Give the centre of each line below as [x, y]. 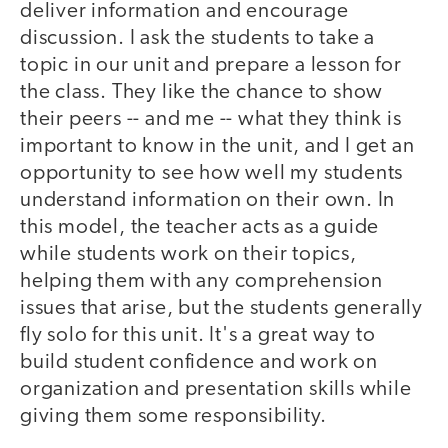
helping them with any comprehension [201, 282]
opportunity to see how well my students [212, 174]
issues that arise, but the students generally [221, 309]
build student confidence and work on [199, 363]
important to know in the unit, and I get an [217, 147]
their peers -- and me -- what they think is [211, 120]
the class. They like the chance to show [202, 93]
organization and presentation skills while [216, 390]
